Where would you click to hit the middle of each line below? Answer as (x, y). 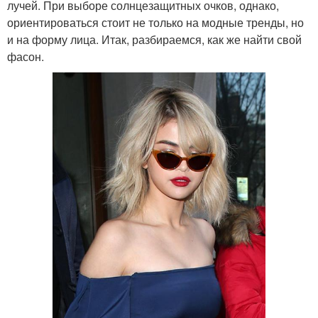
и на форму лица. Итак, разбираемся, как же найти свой (154, 39)
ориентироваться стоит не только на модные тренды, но (155, 22)
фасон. (26, 56)
